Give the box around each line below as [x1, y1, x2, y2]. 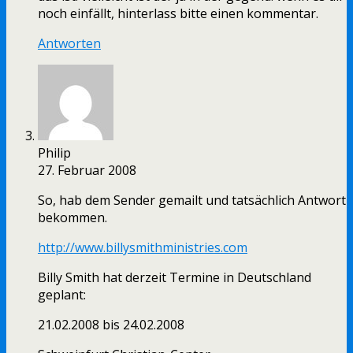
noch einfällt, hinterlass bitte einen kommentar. [38, 5, 318, 23]
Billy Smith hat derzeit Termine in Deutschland [38, 269, 311, 287]
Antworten [38, 35, 101, 53]
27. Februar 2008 [38, 162, 136, 180]
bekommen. [38, 209, 107, 227]
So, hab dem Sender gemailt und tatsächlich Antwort [38, 191, 346, 210]
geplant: [38, 286, 86, 304]
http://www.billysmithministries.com [38, 239, 247, 257]
